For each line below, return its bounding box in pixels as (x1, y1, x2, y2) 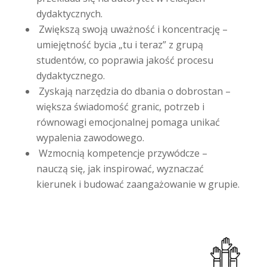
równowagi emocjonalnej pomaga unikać (36, 116, 220, 129)
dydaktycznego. (36, 69, 105, 82)
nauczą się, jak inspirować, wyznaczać (36, 162, 204, 175)
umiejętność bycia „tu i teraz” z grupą (36, 38, 203, 51)
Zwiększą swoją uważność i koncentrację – (36, 23, 228, 36)
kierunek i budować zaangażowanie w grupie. (36, 178, 240, 191)
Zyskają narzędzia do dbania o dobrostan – (36, 85, 231, 98)
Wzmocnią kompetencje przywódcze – (36, 147, 207, 160)
